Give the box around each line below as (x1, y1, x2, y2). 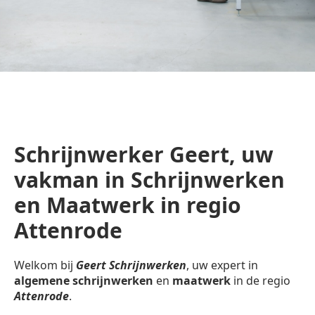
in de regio (231, 273, 290, 289)
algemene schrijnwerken (14, 273, 153, 289)
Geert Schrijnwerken (76, 257, 186, 274)
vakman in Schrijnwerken (14, 165, 285, 194)
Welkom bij (14, 257, 76, 274)
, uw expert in (186, 257, 258, 274)
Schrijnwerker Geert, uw (14, 140, 274, 169)
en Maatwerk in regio (14, 191, 241, 219)
